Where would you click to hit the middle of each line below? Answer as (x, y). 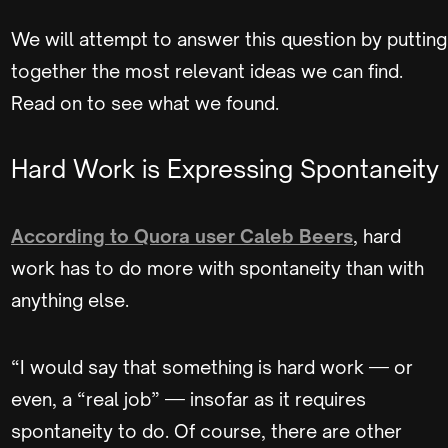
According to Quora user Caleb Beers (182, 236)
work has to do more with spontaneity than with (217, 268)
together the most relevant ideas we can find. (207, 71)
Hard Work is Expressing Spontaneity (228, 169)
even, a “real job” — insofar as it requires (188, 399)
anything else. (72, 300)
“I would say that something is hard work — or (212, 367)
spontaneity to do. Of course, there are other (206, 431)
